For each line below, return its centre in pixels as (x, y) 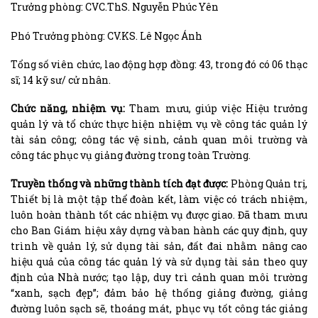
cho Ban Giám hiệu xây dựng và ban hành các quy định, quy (159, 231)
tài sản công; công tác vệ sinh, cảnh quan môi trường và (159, 140)
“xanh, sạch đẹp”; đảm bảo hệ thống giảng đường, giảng (159, 293)
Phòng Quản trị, (269, 184)
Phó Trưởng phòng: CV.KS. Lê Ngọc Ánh (106, 35)
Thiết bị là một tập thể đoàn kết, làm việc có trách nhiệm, (159, 199)
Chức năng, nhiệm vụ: (68, 109)
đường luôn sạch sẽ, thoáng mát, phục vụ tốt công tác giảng (159, 309)
